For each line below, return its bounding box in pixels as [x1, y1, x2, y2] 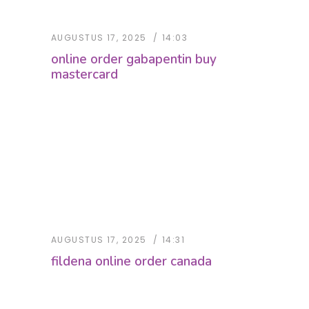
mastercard [51, 66, 118, 84]
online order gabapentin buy [51, 50, 217, 69]
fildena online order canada [51, 252, 212, 271]
